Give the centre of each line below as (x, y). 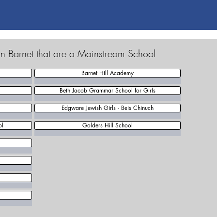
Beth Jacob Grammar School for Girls (107, 90)
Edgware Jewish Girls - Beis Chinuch (107, 108)
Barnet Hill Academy (107, 73)
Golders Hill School (107, 125)
